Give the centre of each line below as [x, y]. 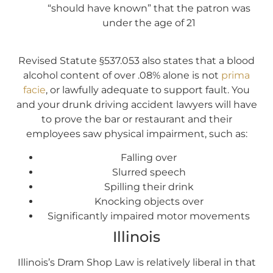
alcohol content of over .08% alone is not [122, 76]
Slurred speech [149, 172]
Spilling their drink [149, 186]
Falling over [149, 157]
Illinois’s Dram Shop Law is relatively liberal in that [136, 262]
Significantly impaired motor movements [149, 216]
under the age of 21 [149, 23]
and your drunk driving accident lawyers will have [136, 105]
